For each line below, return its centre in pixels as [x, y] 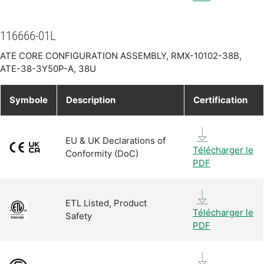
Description [91, 100]
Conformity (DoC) [102, 153]
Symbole [29, 100]
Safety [79, 216]
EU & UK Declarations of [115, 140]
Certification [220, 100]
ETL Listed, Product [106, 203]
